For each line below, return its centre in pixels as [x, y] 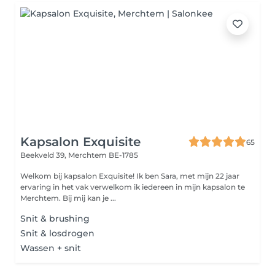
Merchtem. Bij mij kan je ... [89, 198]
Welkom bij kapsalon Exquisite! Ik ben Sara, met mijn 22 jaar [78, 176]
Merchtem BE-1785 [103, 155]
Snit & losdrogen [57, 233]
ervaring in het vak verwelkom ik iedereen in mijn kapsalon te [133, 187]
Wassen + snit [51, 248]
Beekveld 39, [44, 155]
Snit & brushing [55, 219]
